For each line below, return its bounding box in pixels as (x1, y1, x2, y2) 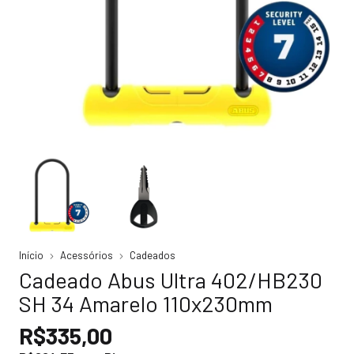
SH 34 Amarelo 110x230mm (19, 290, 273, 317)
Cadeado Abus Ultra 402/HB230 (19, 266, 322, 293)
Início (19, 249, 43, 262)
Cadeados (130, 249, 175, 262)
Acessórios (60, 249, 113, 262)
